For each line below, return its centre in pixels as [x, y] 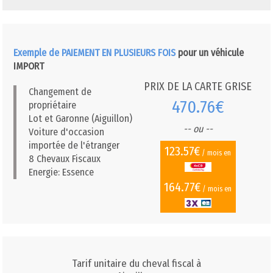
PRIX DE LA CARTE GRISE [198, 86]
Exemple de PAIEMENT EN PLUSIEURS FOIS [95, 53]
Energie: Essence [62, 172]
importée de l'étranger [74, 146]
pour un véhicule [210, 53]
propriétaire [53, 105]
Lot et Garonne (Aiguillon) [81, 119]
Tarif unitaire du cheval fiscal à [136, 263]
